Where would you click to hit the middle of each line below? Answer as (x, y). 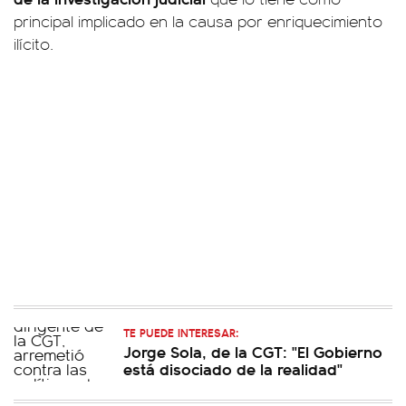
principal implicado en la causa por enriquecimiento (198, 21)
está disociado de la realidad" (233, 368)
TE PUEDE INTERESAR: (181, 332)
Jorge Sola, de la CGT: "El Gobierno (253, 351)
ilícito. (34, 43)
